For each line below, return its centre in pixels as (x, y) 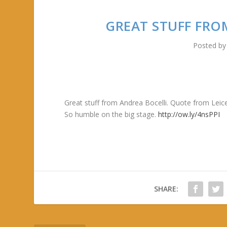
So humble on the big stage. (111, 115)
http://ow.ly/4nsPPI (189, 115)
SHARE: (166, 189)
